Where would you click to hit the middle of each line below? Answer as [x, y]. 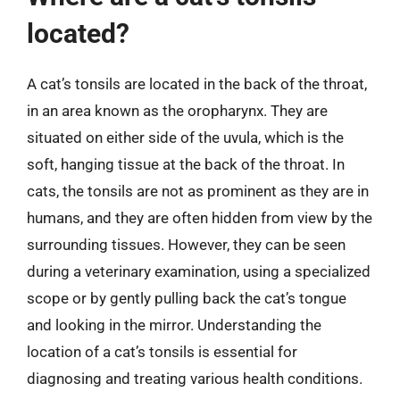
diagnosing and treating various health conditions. [195, 379]
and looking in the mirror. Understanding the [174, 325]
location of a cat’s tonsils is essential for [162, 352]
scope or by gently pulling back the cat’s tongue [187, 298]
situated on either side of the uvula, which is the [185, 137]
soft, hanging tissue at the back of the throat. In [186, 164]
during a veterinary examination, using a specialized [199, 271]
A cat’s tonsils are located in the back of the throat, [197, 84]
